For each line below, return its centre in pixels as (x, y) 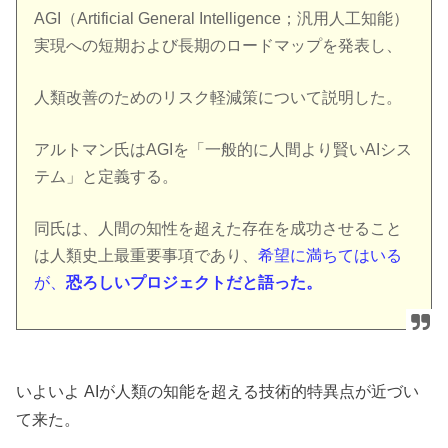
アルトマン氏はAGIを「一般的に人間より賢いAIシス (223, 149)
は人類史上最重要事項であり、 (146, 256)
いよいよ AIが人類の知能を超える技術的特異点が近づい (218, 391)
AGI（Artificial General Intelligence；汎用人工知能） (222, 18)
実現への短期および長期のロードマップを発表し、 (218, 45)
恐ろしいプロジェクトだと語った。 (194, 283)
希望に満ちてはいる (330, 256)
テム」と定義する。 (106, 176)
